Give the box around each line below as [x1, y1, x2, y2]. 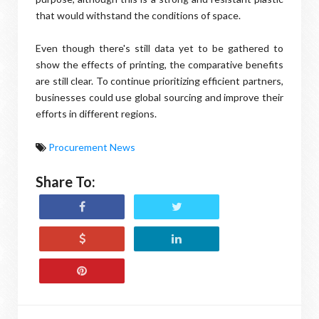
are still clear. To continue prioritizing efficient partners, [36, 75, 283, 87]
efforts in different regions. [36, 108, 157, 120]
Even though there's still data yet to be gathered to [36, 42, 283, 54]
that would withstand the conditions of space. [36, 9, 241, 21]
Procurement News [48, 141, 135, 153]
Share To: [36, 173, 95, 190]
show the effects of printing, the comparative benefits [36, 58, 283, 70]
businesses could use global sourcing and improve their [36, 91, 283, 103]
